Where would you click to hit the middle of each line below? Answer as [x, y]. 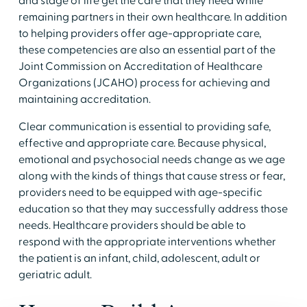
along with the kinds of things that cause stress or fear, [151, 176]
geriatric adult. [55, 274]
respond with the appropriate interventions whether [147, 242]
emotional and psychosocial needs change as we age [151, 159]
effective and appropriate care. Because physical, [142, 143]
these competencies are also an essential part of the [147, 50]
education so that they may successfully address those [153, 209]
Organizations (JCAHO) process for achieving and [144, 83]
